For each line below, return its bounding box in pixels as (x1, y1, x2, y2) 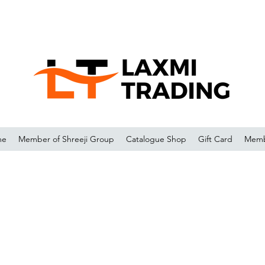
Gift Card (198, 134, 233, 144)
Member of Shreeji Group (18, 134, 115, 144)
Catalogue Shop (126, 134, 187, 144)
